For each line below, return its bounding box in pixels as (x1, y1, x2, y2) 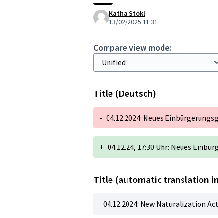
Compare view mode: (93, 41, 172, 53)
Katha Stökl (109, 8, 145, 18)
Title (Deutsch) (93, 87, 156, 99)
